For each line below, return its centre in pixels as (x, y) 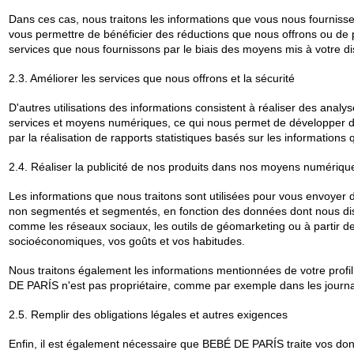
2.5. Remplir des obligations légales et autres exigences (148, 315)
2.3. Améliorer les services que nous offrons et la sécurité (151, 79)
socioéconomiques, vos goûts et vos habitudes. (126, 241)
